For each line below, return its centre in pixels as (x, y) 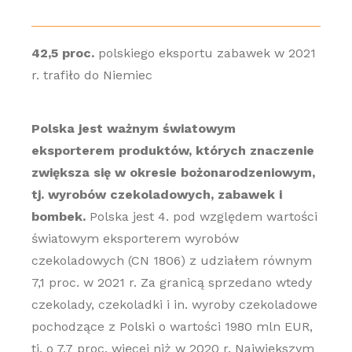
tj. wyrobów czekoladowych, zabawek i (156, 194)
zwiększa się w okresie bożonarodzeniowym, (173, 172)
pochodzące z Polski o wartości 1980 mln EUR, (172, 326)
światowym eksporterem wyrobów (135, 238)
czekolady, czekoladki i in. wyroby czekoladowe (174, 304)
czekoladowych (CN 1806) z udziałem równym (171, 260)
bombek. (58, 216)
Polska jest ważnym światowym (133, 128)
